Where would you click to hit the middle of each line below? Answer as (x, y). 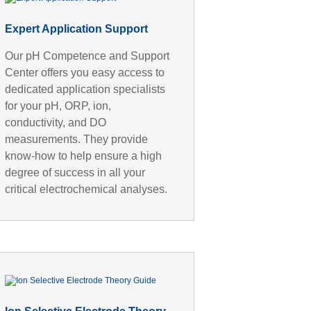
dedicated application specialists (85, 89)
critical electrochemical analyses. (86, 189)
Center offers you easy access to (85, 72)
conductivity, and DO (56, 122)
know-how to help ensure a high (84, 155)
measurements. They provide (77, 139)
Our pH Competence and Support (87, 56)
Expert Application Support (77, 28)
